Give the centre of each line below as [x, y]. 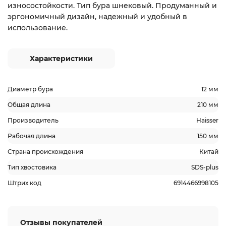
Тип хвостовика [32, 167]
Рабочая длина [32, 136]
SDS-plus [205, 167]
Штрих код [24, 183]
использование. [38, 28]
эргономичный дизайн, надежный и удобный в [97, 17]
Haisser [207, 120]
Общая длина [29, 105]
